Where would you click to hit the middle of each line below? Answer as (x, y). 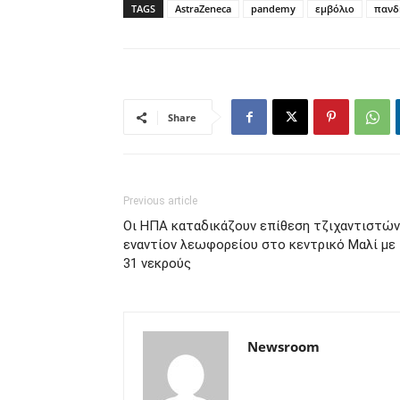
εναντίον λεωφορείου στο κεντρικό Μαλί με (259, 245)
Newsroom (283, 346)
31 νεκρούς (157, 263)
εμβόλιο (335, 8)
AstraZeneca (203, 8)
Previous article (160, 201)
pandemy (273, 8)
